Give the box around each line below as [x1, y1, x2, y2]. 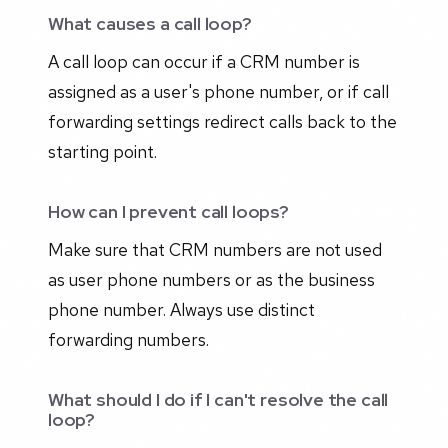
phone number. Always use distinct [48, 297, 315, 321]
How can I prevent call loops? [48, 199, 289, 223]
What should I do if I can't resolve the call [48, 387, 389, 411]
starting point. [48, 139, 157, 163]
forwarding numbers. [48, 327, 209, 351]
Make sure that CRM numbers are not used [48, 237, 382, 261]
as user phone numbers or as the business [48, 267, 375, 291]
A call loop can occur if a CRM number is [48, 49, 360, 73]
